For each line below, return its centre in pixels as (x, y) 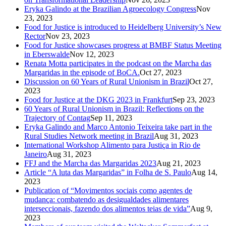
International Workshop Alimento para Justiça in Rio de (112, 145)
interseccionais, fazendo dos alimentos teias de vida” (107, 208)
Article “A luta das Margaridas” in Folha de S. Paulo (108, 172)
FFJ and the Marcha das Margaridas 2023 (90, 163)
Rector (35, 36)
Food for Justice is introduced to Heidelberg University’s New (123, 27)
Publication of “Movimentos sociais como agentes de (108, 190)
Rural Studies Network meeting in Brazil (89, 136)
